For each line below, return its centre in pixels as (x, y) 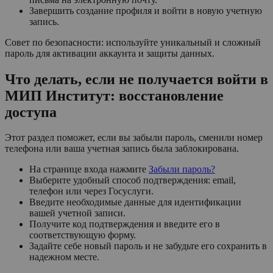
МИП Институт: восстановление (114, 95)
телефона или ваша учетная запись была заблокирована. (122, 149)
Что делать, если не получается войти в (136, 79)
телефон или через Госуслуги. (91, 191)
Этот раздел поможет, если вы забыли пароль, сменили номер (134, 138)
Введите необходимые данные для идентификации (135, 202)
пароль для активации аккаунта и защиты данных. (110, 53)
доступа (31, 112)
